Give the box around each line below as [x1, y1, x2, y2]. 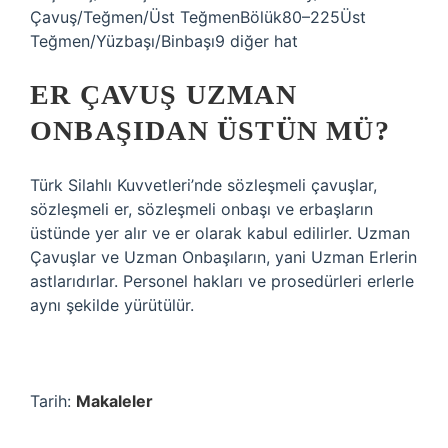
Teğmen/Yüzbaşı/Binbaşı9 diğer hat [30, 31, 298, 51]
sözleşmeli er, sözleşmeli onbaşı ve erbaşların [30, 199, 373, 219]
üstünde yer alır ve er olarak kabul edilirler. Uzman [30, 223, 410, 243]
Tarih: [30, 391, 76, 411]
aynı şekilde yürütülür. [30, 295, 194, 315]
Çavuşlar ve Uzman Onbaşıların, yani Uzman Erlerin [30, 247, 417, 267]
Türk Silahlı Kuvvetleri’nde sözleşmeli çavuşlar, [30, 175, 377, 195]
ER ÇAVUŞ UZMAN [30, 79, 297, 110]
